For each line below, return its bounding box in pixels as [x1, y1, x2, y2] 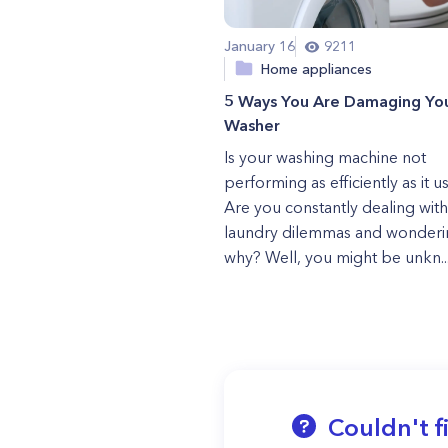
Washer [223, 115, 280, 135]
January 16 [223, 37, 295, 55]
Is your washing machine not [223, 147, 426, 167]
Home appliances [260, 59, 372, 78]
